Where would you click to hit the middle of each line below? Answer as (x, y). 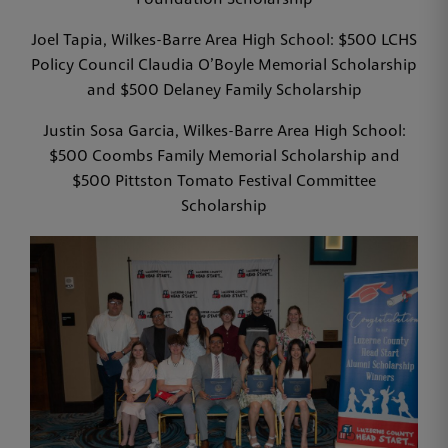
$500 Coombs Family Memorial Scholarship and (224, 157)
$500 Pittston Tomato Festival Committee (224, 182)
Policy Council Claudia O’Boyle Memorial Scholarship (224, 66)
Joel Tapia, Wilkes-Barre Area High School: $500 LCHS (224, 41)
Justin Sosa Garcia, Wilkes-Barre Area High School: (224, 132)
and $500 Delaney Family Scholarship (224, 91)
